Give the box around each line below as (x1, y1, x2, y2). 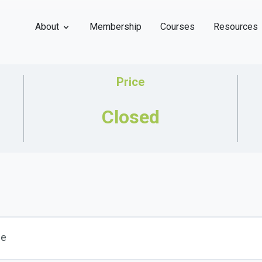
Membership (89, 21, 142, 32)
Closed (101, 105, 160, 128)
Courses (160, 21, 195, 32)
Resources (213, 21, 258, 32)
